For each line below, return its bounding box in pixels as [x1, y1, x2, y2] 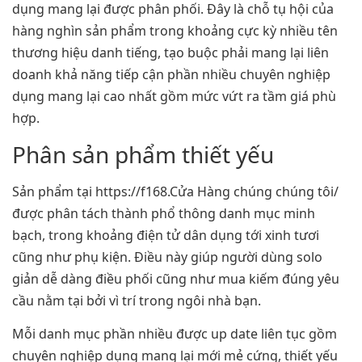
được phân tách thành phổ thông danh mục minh [12, 204, 315, 222]
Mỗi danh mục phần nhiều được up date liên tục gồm [12, 325, 337, 343]
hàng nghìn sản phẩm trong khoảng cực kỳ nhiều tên [12, 22, 338, 40]
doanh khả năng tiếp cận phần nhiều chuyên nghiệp [12, 65, 330, 84]
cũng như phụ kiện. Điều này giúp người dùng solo [12, 247, 322, 266]
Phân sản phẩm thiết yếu [12, 138, 274, 170]
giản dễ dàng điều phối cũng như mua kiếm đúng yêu [12, 269, 339, 288]
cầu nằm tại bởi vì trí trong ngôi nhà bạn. [12, 291, 261, 309]
